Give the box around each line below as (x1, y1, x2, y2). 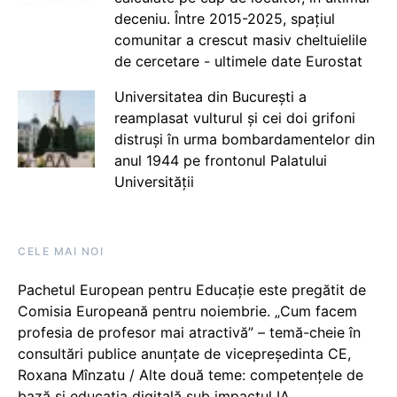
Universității (113, 173, 194, 191)
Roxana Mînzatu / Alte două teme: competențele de (18, 366, 363, 384)
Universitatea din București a (113, 88, 307, 105)
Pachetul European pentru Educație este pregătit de (18, 281, 366, 299)
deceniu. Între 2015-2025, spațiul (113, 10, 335, 27)
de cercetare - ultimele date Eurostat (113, 52, 362, 70)
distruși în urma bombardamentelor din (113, 130, 375, 148)
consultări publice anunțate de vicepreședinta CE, (18, 345, 351, 362)
